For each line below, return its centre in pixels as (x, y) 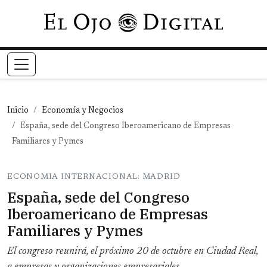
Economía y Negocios (83, 111)
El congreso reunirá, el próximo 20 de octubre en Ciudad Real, (133, 252)
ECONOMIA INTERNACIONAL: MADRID (94, 177)
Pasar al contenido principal (188, 20)
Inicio (18, 111)
